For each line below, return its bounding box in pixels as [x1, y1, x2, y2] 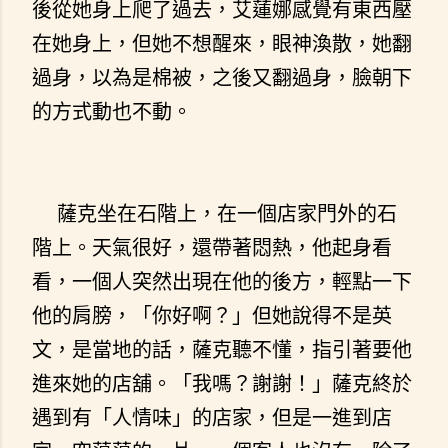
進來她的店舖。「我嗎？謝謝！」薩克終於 [32, 370, 412, 396]
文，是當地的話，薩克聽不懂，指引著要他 [32, 336, 412, 362]
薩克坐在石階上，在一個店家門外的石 [32, 200, 397, 226]
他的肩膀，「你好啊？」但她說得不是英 [32, 302, 392, 328]
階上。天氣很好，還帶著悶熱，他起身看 [32, 234, 392, 260]
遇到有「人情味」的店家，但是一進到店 [32, 404, 392, 430]
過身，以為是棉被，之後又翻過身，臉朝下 [32, 64, 412, 90]
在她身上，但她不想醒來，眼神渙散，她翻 [32, 30, 412, 56]
